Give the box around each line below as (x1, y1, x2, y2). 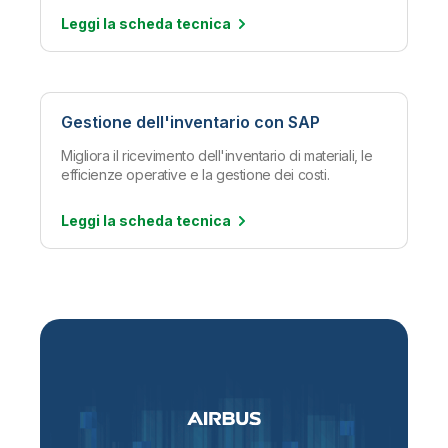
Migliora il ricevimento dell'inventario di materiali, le (61, 146, 373, 164)
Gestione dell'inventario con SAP (61, 111, 320, 132)
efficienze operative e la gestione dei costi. (61, 165, 330, 183)
